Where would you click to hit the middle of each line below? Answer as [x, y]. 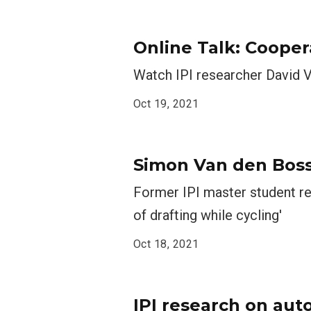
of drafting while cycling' [208, 215]
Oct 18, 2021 [166, 244]
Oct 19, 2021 [166, 104]
